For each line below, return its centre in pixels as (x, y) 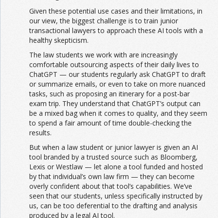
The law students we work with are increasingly (103, 55)
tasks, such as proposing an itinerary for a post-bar (109, 94)
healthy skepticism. (59, 40)
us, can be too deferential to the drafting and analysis (113, 206)
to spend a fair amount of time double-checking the (110, 123)
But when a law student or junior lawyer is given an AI (114, 147)
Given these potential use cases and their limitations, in (116, 11)
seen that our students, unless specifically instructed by (116, 196)
